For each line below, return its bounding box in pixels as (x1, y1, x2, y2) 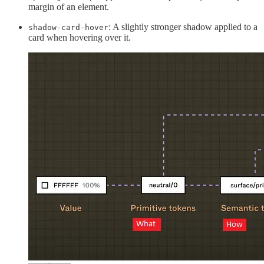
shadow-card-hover (28, 23, 108, 32)
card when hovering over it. (28, 32, 131, 43)
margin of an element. (28, 2, 109, 12)
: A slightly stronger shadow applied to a (108, 22, 258, 32)
